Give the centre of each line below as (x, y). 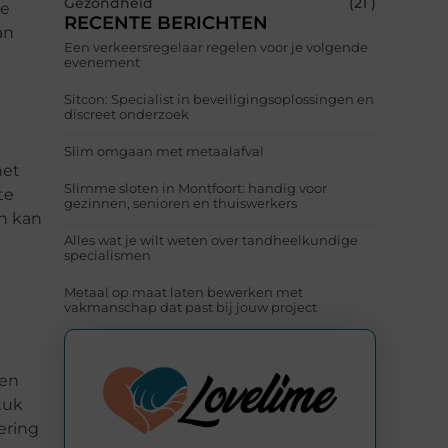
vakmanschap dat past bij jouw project (190, 307)
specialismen (107, 255)
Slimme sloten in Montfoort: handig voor (195, 188)
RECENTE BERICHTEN (166, 23)
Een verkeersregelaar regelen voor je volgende (216, 47)
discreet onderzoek (126, 114)
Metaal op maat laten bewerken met (183, 292)
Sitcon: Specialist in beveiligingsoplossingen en (219, 99)
